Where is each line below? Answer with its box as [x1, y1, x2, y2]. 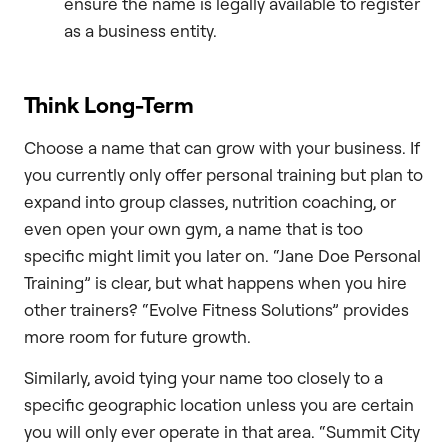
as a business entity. [64, 19, 217, 41]
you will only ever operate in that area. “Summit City [24, 421, 420, 443]
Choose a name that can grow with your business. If [24, 136, 420, 158]
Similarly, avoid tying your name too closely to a [24, 367, 383, 389]
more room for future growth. [24, 325, 251, 347]
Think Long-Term [24, 90, 194, 118]
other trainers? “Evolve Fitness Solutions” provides [24, 298, 409, 320]
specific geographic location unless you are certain [24, 394, 414, 416]
